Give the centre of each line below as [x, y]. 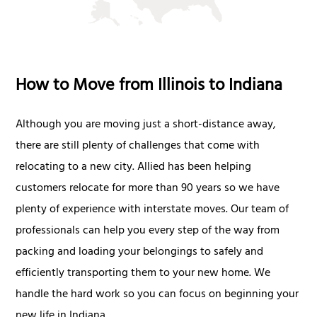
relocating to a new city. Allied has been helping [134, 168]
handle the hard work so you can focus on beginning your [157, 295]
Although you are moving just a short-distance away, [146, 126]
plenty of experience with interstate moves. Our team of [152, 211]
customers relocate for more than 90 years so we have [148, 189]
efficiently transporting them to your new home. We [143, 274]
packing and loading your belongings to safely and [140, 253]
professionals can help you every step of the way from [148, 232]
